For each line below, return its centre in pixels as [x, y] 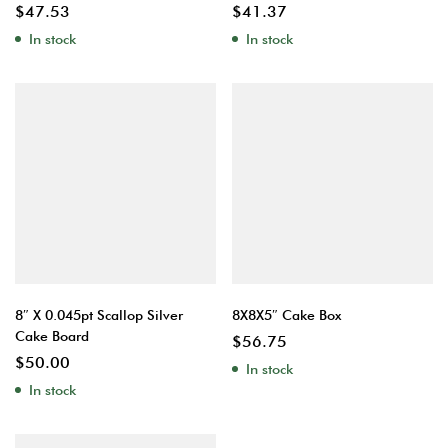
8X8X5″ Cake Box [286, 315]
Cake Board [52, 336]
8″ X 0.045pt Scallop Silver [99, 315]
